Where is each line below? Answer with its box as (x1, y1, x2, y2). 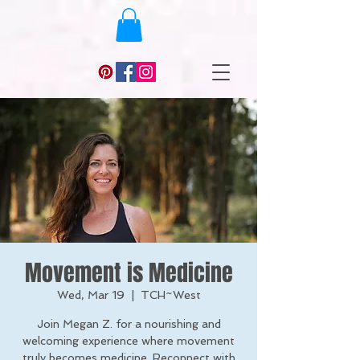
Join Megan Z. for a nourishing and (36, 317, 221, 330)
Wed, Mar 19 (56, 288, 125, 301)
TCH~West (140, 288, 201, 301)
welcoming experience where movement (22, 333, 235, 347)
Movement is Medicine (24, 256, 233, 289)
